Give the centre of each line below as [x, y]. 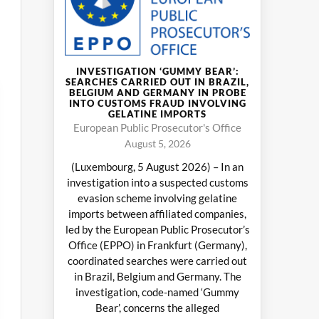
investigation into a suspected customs [157, 182]
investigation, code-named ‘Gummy [157, 292]
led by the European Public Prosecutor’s [157, 229]
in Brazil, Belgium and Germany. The [157, 276]
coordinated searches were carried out [157, 260]
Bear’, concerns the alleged [157, 307]
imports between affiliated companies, [157, 213]
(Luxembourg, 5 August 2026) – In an [157, 166]
